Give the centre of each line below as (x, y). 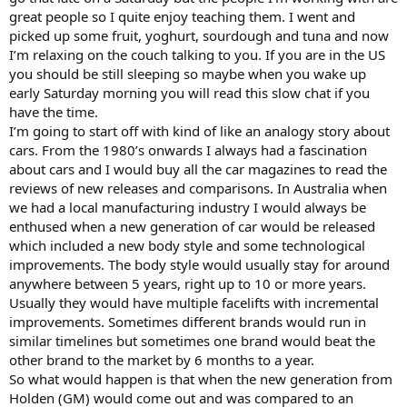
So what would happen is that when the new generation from (201, 378)
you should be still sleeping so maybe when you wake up (188, 73)
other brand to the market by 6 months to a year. (162, 359)
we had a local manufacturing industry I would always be (188, 207)
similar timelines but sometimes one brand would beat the (192, 340)
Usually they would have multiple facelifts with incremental (194, 302)
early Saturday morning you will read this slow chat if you (189, 92)
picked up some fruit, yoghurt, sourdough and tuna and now (199, 35)
